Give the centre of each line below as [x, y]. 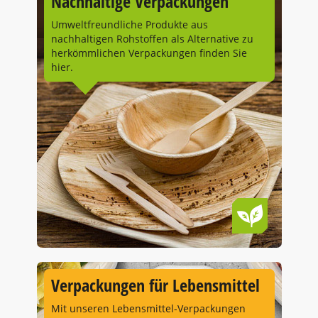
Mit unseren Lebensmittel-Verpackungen [148, 308]
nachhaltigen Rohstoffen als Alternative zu [152, 39]
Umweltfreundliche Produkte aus [129, 24]
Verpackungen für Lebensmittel [155, 285]
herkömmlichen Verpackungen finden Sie [149, 53]
